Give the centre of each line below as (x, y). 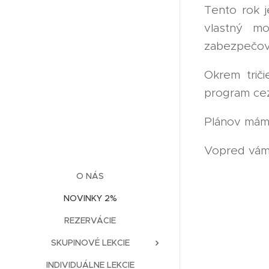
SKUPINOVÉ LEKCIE (90, 243)
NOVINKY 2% (90, 198)
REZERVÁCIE (90, 221)
